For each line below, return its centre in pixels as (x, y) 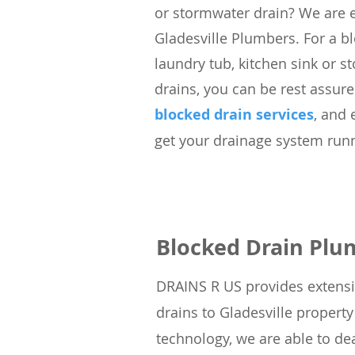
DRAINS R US (201, 286)
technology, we (206, 338)
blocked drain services (234, 115)
